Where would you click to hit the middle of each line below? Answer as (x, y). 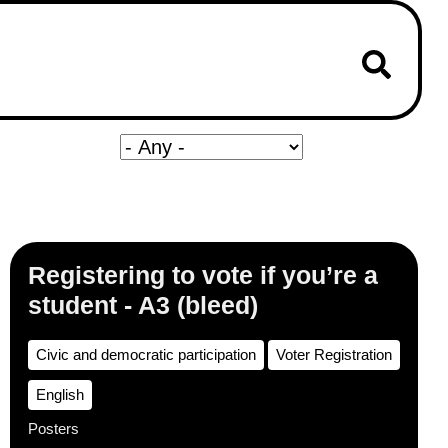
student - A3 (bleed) (143, 305)
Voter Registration (334, 354)
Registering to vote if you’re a (203, 275)
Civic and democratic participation (146, 354)
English (60, 394)
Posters (53, 428)
